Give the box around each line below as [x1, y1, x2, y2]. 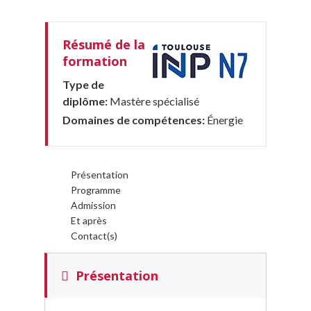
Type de [62, 78, 104, 91]
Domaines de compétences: [62, 113, 207, 126]
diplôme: [62, 94, 110, 108]
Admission [71, 199, 116, 211]
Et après [71, 215, 107, 226]
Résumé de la [62, 36, 145, 53]
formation [62, 53, 127, 69]
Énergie [207, 113, 243, 126]
